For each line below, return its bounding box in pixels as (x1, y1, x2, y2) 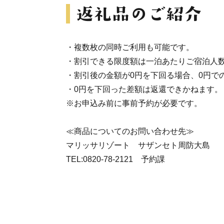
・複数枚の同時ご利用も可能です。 (66, 43, 194, 51)
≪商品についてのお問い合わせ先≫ (66, 127, 194, 135)
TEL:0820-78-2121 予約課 (66, 155, 165, 163)
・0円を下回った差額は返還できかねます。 (66, 85, 222, 93)
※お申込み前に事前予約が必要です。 (66, 99, 202, 107)
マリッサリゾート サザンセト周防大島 (66, 141, 210, 149)
